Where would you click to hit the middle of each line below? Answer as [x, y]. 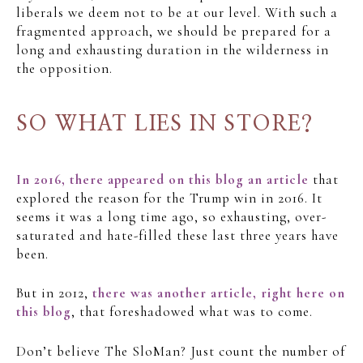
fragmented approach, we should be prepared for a [174, 31]
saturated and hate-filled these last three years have [177, 235]
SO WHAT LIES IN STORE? [165, 124]
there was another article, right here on [219, 293]
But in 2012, [54, 293]
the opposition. [64, 68]
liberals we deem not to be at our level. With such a [177, 12]
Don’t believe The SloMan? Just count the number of [181, 351]
